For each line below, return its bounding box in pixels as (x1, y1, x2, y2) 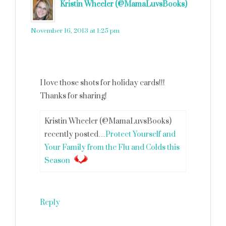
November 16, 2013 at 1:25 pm (31, 27, 120, 35)
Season (44, 156, 70, 165)
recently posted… (44, 130, 105, 139)
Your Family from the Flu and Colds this (44, 143, 180, 152)
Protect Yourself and (105, 130, 176, 139)
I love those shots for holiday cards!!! (40, 78, 165, 88)
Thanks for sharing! (40, 91, 107, 101)
